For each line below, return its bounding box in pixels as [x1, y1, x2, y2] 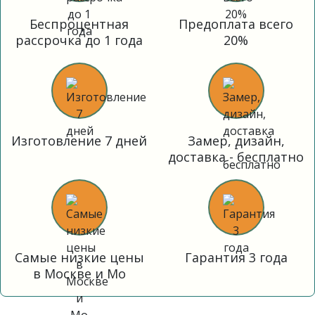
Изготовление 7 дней [11, 132, 147, 149]
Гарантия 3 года [184, 249, 288, 266]
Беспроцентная [30, 15, 129, 32]
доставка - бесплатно [168, 148, 304, 165]
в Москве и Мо [32, 265, 126, 282]
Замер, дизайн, [187, 132, 285, 149]
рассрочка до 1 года [15, 32, 143, 49]
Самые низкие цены [14, 249, 144, 266]
